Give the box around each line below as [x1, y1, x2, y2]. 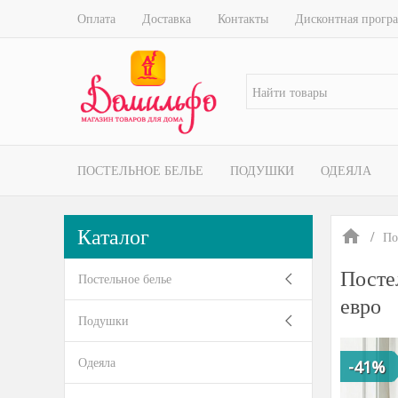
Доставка [142, 10, 191, 27]
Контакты [218, 10, 268, 27]
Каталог [77, 222, 149, 251]
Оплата [77, 10, 115, 27]
